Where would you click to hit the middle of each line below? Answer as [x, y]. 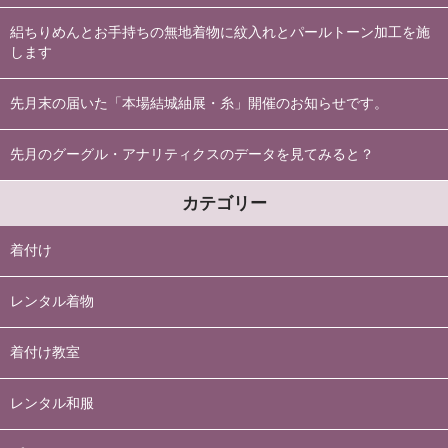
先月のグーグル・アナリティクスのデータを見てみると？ [192, 154]
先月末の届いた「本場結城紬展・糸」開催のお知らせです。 [199, 103]
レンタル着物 [52, 301]
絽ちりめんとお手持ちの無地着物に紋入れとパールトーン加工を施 [220, 32]
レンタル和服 [52, 403]
